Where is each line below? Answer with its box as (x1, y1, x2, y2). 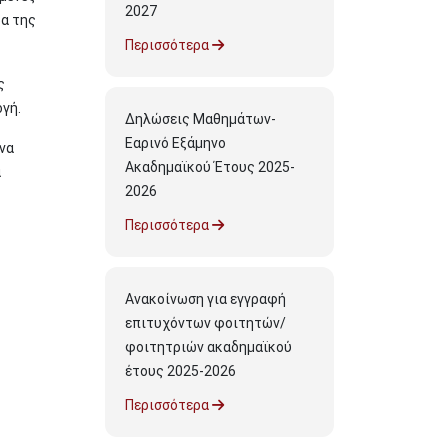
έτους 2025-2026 (125, 363, 236, 379)
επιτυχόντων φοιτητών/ (125, 315, 286, 331)
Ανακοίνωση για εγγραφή (125, 291, 286, 307)
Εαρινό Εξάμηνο (125, 135, 226, 151)
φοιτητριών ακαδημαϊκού (125, 339, 292, 355)
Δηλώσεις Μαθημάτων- (125, 111, 276, 127)
